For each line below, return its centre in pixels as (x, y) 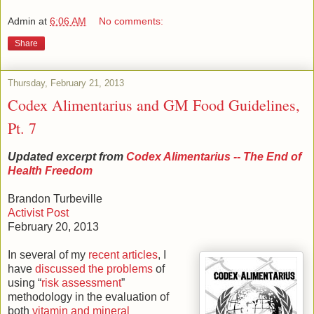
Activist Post (38, 213)
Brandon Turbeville (55, 199)
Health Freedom (50, 171)
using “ (25, 283)
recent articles (123, 255)
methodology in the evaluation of (88, 297)
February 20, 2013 (53, 227)
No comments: (131, 21)
